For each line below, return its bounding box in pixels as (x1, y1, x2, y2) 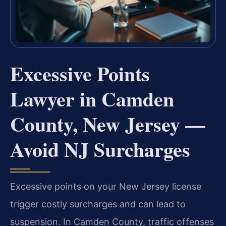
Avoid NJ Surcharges (10, 134, 190, 164)
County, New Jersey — (10, 108, 205, 139)
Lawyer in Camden (10, 83, 174, 114)
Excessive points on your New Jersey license (10, 181, 201, 192)
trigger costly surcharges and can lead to (10, 198, 186, 209)
